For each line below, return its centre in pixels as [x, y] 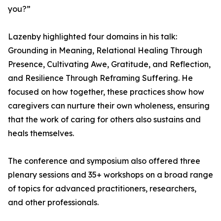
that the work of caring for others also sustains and [104, 119]
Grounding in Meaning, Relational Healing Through [105, 50]
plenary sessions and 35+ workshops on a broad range [110, 175]
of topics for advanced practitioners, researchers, [102, 188]
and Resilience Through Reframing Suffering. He [100, 78]
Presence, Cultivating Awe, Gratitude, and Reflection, [109, 64]
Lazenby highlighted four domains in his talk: [92, 37]
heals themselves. [41, 133]
